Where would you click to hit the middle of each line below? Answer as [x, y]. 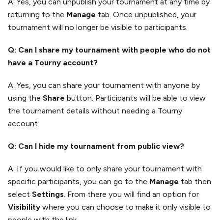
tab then [195, 181]
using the [25, 98]
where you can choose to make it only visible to [125, 207]
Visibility [24, 207]
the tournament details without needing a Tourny [95, 111]
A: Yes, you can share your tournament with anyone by [104, 85]
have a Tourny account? [53, 63]
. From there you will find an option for [131, 194]
